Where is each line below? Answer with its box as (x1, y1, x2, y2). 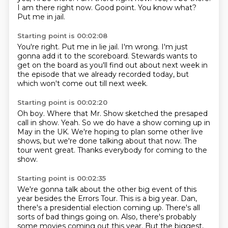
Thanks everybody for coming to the (77, 146, 207, 155)
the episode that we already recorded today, (17, 70, 177, 79)
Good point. (94, 3, 138, 12)
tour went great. (17, 146, 77, 155)
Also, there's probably (121, 212, 196, 221)
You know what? (137, 3, 196, 12)
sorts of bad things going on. (17, 212, 121, 221)
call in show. (17, 118, 61, 127)
